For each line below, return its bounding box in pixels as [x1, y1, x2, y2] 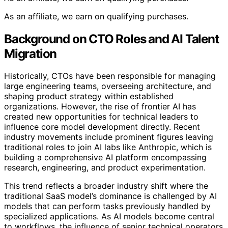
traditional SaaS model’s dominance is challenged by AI [4, 191, 217, 202]
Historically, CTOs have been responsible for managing [4, 71, 216, 81]
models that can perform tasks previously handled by [4, 201, 211, 212]
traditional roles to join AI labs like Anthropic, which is [4, 142, 212, 153]
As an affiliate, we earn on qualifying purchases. [4, 11, 188, 21]
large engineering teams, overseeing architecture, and [4, 81, 211, 92]
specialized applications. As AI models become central [4, 211, 214, 222]
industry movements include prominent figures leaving [4, 132, 213, 142]
